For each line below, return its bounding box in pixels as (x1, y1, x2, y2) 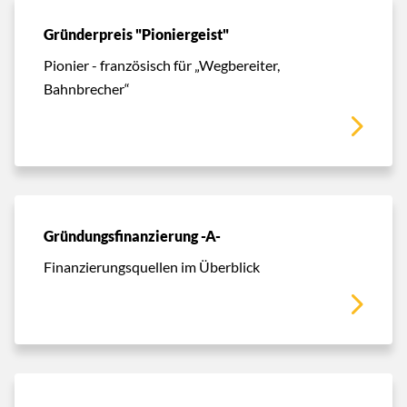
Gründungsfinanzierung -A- (44, 226, 221, 245)
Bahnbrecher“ (44, 79, 130, 97)
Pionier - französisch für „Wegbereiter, (44, 55, 280, 74)
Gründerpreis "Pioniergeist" (44, 25, 229, 44)
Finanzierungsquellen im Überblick (44, 257, 260, 275)
